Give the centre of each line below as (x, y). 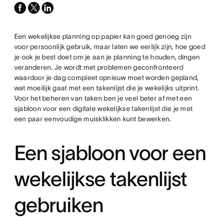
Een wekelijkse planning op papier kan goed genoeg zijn (103, 36)
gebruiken (59, 205)
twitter (38, 17)
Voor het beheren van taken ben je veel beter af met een (103, 98)
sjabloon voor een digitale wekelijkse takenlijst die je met (103, 109)
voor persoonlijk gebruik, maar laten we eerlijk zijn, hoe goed (110, 47)
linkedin (54, 7)
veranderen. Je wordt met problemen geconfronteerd (99, 67)
